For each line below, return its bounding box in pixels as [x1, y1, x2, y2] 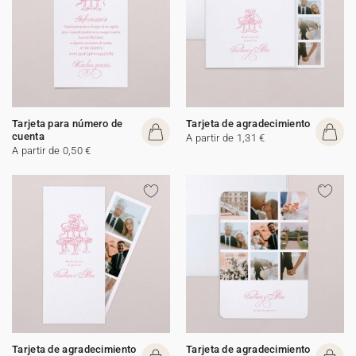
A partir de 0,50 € [12, 145, 91, 157]
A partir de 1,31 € [186, 132, 265, 144]
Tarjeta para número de [12, 118, 123, 130]
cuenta [12, 130, 44, 142]
